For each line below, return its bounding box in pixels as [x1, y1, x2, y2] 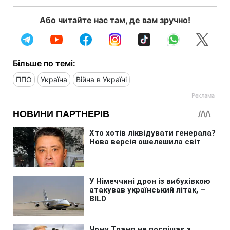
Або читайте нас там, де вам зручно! [40, 14, 190, 25]
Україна [41, 74, 67, 84]
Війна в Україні [76, 74, 127, 84]
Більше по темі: [13, 57, 75, 68]
